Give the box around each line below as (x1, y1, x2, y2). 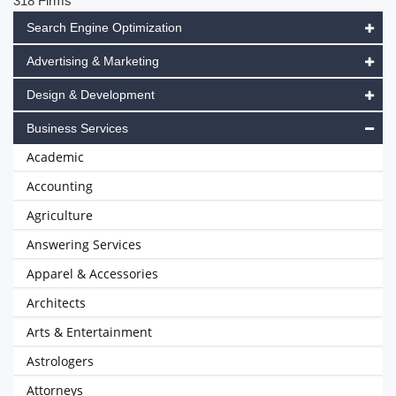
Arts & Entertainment (27, 324, 152, 340)
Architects (27, 294, 86, 311)
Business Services (27, 121, 128, 135)
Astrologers (27, 353, 94, 369)
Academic (27, 148, 84, 165)
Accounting (27, 178, 93, 194)
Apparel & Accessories (27, 265, 158, 282)
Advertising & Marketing (27, 54, 159, 68)
